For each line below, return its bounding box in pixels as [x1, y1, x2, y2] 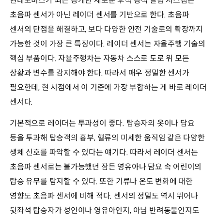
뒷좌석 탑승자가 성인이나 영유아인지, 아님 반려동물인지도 [10, 205, 200, 216]
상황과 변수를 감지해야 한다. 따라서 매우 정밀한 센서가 [10, 68, 189, 78]
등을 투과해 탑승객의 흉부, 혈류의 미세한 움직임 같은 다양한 [10, 133, 205, 143]
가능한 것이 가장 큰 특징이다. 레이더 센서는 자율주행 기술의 [10, 39, 205, 49]
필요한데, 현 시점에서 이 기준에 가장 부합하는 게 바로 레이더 [10, 82, 207, 93]
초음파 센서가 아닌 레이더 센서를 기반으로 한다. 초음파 [10, 10, 189, 20]
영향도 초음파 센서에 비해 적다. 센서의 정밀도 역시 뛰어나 [10, 191, 199, 201]
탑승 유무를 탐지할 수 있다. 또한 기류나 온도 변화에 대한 [10, 176, 193, 187]
